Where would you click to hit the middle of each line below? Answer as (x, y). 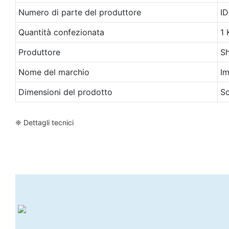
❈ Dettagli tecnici (44, 122)
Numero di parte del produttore (79, 12)
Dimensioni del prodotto (65, 92)
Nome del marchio (54, 72)
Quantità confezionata (61, 32)
